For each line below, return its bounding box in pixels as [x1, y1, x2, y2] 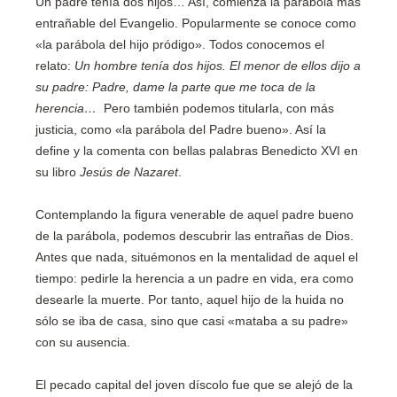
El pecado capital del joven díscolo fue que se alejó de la [35, 378, 353, 392]
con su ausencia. [35, 335, 130, 349]
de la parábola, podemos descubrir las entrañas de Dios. [35, 229, 354, 243]
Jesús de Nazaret [80, 165, 178, 179]
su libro [35, 165, 80, 179]
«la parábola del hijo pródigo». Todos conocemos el [35, 37, 324, 51]
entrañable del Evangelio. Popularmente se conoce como [35, 16, 356, 30]
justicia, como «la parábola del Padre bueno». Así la [35, 122, 326, 136]
